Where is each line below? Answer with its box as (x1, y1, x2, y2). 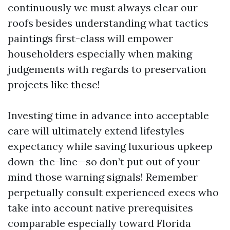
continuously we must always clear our (8, 1, 198, 14)
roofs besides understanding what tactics (8, 16, 208, 29)
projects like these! (8, 78, 100, 91)
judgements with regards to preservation (8, 63, 206, 75)
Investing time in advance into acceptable (8, 109, 209, 122)
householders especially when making (8, 47, 192, 60)
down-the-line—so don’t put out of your (8, 155, 200, 168)
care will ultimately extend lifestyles (8, 124, 184, 137)
